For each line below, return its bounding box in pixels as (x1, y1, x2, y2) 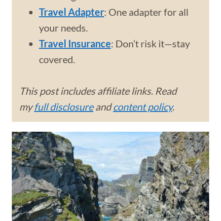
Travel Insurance (39, 37, 111, 49)
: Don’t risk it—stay (111, 37, 190, 49)
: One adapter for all (104, 6, 188, 18)
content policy (113, 101, 172, 112)
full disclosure (34, 101, 93, 112)
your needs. (39, 22, 88, 34)
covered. (39, 53, 75, 65)
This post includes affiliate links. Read (19, 85, 177, 97)
